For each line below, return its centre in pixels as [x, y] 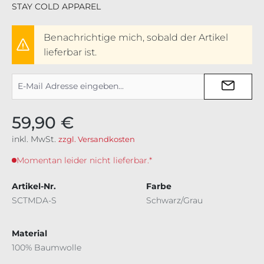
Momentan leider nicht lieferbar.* [84, 160]
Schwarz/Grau [174, 200]
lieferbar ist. [70, 52]
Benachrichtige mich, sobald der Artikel [136, 37]
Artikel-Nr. [34, 186]
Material [29, 233]
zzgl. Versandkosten [97, 139]
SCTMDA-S [34, 200]
